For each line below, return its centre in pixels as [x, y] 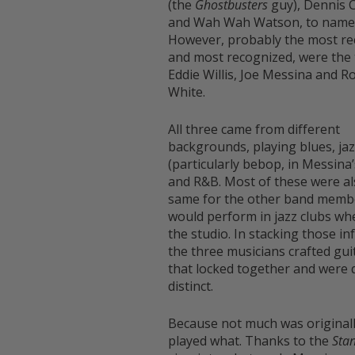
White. [187, 92]
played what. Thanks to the [250, 341]
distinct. [191, 286]
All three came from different [254, 130]
